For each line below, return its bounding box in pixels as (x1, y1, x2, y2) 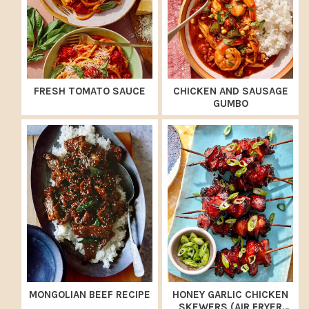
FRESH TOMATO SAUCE (34, 85, 146, 98)
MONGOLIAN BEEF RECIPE (29, 288, 150, 301)
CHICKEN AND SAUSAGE (172, 85, 288, 98)
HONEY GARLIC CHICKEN (172, 288, 288, 301)
